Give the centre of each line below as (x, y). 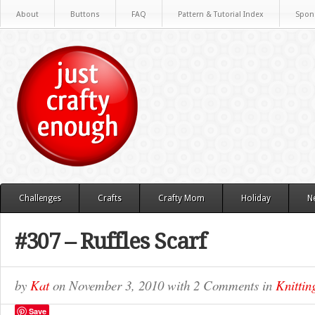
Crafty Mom (181, 198)
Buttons (85, 14)
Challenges (40, 198)
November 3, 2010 (118, 285)
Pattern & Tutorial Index (221, 14)
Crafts (110, 198)
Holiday (256, 198)
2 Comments (226, 285)
